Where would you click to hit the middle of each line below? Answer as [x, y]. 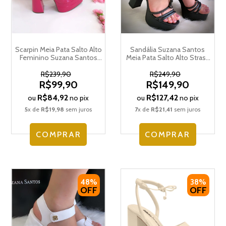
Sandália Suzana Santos [168, 49]
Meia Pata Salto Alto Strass [167, 57]
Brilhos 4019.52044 [167, 65]
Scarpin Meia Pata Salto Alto [58, 49]
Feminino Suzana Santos [58, 57]
